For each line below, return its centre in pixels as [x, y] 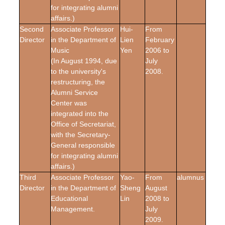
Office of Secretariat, [83, 124]
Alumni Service [74, 92]
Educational [69, 198]
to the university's [78, 71]
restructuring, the [78, 82]
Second [32, 29]
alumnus [190, 177]
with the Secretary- [81, 135]
